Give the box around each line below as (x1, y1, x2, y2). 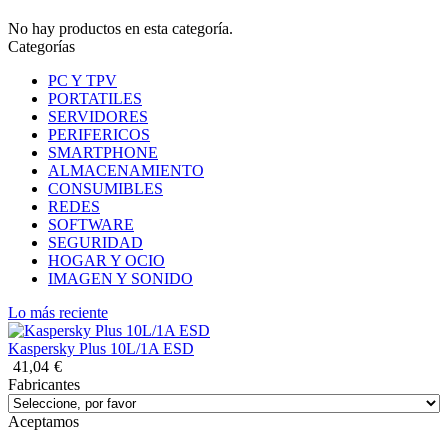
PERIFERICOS (48, 126, 150, 144)
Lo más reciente (8, 304, 108, 322)
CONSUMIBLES (48, 180, 163, 198)
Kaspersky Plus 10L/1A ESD (8, 340, 194, 358)
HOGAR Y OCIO (48, 252, 165, 270)
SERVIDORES (48, 108, 148, 126)
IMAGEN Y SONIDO (48, 270, 193, 288)
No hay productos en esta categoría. (8, 20, 233, 38)
